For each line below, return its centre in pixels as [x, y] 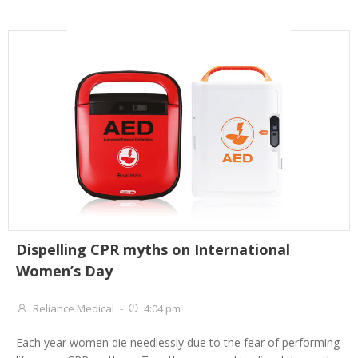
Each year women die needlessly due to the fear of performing [178, 343]
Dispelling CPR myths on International [153, 249]
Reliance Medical [74, 308]
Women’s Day [64, 271]
